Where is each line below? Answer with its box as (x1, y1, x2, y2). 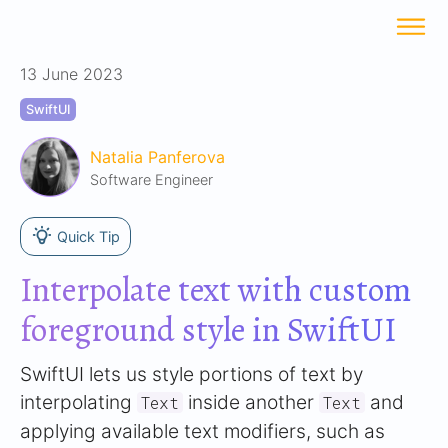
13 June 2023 (20, 64, 123, 84)
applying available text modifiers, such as (20, 419, 385, 443)
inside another (183, 390, 319, 414)
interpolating (20, 390, 137, 414)
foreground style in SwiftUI (20, 307, 396, 353)
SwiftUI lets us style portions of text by (20, 362, 363, 386)
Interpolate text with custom (20, 267, 411, 313)
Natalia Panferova (90, 146, 225, 167)
